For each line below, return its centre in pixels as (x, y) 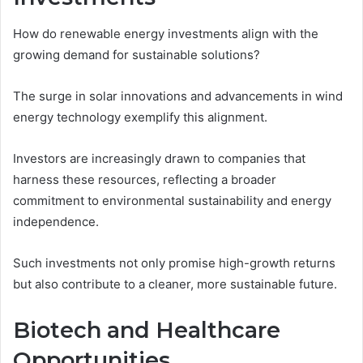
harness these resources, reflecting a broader (145, 179)
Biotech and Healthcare (147, 330)
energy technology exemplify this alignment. (140, 117)
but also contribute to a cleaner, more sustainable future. (175, 284)
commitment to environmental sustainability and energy (172, 200)
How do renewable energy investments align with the (166, 33)
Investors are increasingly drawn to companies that (159, 158)
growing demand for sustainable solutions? (137, 54)
